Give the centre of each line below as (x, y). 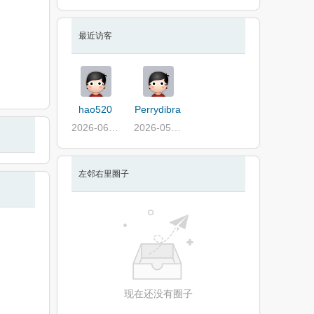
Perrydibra (158, 109)
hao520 (96, 109)
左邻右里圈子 (104, 174)
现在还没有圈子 (158, 294)
